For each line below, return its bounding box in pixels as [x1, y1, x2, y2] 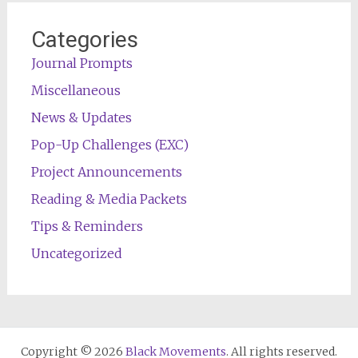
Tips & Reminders [30, 218, 143, 234]
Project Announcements [30, 164, 182, 180]
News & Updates [30, 109, 132, 125]
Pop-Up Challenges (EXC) [30, 137, 189, 153]
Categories [30, 26, 138, 53]
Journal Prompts [30, 55, 133, 71]
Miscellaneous [30, 82, 121, 98]
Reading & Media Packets [30, 191, 187, 207]
